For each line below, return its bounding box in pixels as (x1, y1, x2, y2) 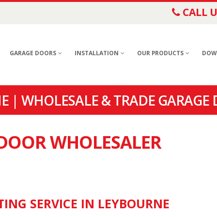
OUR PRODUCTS (137, 49, 184, 57)
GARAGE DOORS (10, 49, 56, 57)
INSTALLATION (75, 49, 119, 57)
